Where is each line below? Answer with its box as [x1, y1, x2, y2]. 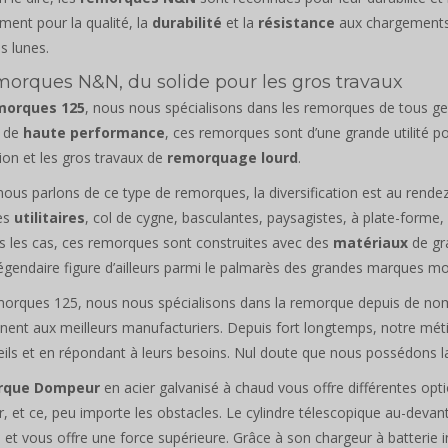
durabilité [152, 12, 222, 32]
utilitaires [14, 207, 85, 227]
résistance [258, 12, 335, 32]
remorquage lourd [167, 147, 298, 167]
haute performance [23, 122, 165, 142]
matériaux [333, 232, 408, 252]
